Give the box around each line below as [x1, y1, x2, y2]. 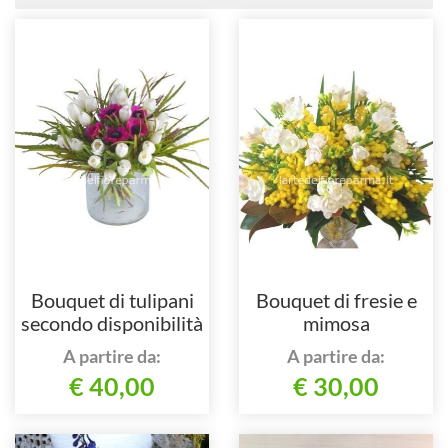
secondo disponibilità [21, 311, 203, 336]
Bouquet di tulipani [30, 288, 194, 313]
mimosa [302, 311, 370, 336]
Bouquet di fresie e [255, 288, 417, 313]
